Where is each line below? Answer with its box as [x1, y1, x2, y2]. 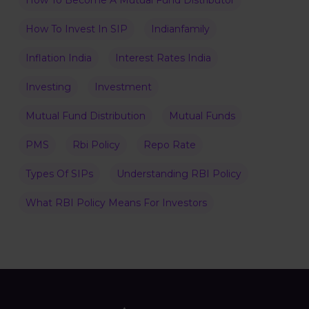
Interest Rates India [114, 52, 211, 65]
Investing [25, 81, 71, 94]
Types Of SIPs [25, 168, 93, 181]
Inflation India [25, 52, 92, 65]
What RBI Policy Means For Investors [25, 197, 207, 210]
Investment [94, 81, 152, 94]
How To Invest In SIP [25, 23, 128, 36]
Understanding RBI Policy [116, 168, 241, 181]
